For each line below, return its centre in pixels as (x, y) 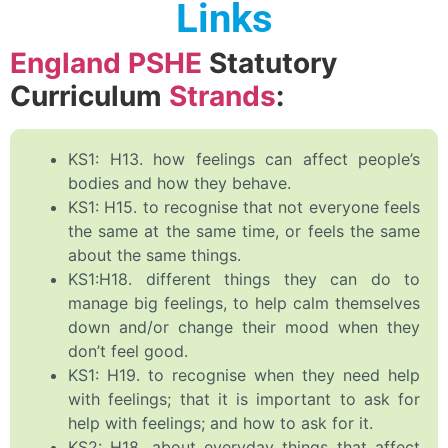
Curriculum (89, 96)
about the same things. (154, 255)
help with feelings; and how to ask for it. (220, 423)
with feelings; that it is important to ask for (244, 399)
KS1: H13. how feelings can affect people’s (244, 159)
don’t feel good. (128, 351)
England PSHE (106, 63)
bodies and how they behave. (179, 183)
